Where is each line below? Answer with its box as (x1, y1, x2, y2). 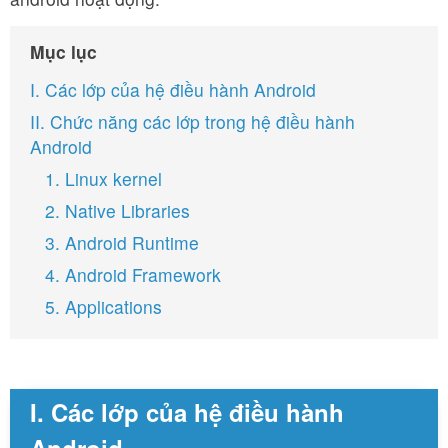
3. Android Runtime (45, 230, 199, 255)
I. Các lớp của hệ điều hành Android (30, 77, 316, 102)
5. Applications (45, 294, 162, 319)
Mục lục (30, 39, 97, 64)
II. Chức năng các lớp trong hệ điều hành (30, 109, 355, 134)
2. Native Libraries (45, 198, 190, 223)
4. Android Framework (45, 262, 221, 287)
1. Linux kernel (45, 166, 162, 191)
